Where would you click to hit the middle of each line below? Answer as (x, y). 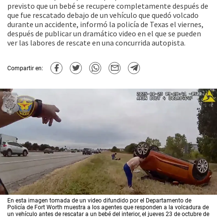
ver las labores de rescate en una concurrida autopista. (96, 43)
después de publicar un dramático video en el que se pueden (104, 33)
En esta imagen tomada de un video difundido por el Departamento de (99, 201)
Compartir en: (25, 68)
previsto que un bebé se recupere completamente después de (108, 6)
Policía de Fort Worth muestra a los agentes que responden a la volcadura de (108, 208)
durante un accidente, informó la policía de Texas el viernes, (105, 24)
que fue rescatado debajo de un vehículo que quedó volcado (103, 15)
